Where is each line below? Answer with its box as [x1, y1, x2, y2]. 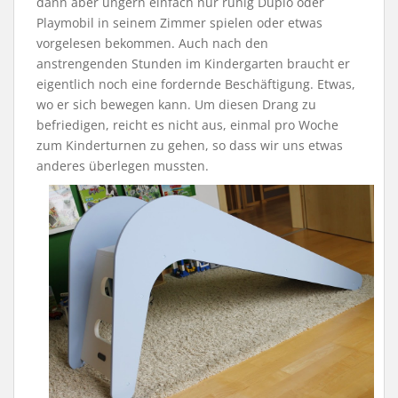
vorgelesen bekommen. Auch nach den [36, 34, 268, 52]
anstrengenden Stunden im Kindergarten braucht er [36, 54, 350, 72]
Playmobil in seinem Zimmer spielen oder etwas [36, 13, 322, 31]
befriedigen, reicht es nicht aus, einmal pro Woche [36, 115, 338, 133]
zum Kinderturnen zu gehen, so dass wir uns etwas [36, 136, 343, 154]
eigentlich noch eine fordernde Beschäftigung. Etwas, [36, 75, 355, 92]
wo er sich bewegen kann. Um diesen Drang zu [36, 95, 316, 113]
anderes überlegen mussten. [36, 156, 209, 174]
